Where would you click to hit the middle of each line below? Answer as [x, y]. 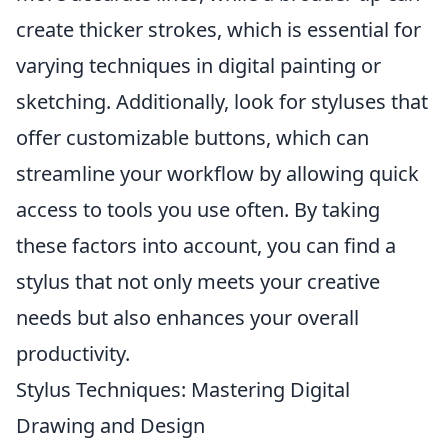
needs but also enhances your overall [187, 317]
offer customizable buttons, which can [192, 137]
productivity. [73, 353]
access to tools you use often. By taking [198, 209]
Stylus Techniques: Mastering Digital [183, 389]
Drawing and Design [110, 425]
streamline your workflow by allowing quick [217, 173]
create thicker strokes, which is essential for [218, 29]
